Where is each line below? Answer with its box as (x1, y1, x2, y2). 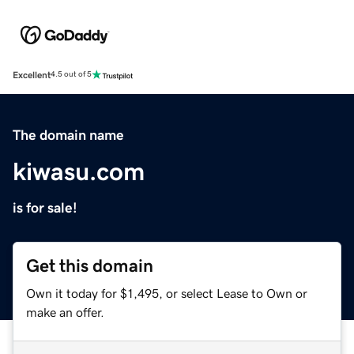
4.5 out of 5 (51, 70, 92, 79)
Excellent (13, 70, 51, 80)
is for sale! (13, 200, 77, 215)
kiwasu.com (13, 158, 145, 184)
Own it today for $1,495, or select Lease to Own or (26, 286, 307, 299)
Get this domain (26, 256, 153, 275)
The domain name (13, 127, 124, 142)
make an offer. (26, 305, 104, 318)
